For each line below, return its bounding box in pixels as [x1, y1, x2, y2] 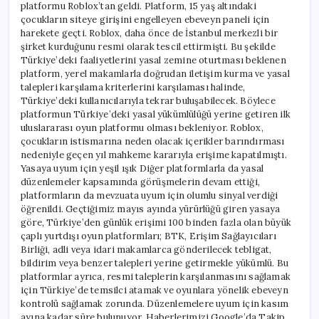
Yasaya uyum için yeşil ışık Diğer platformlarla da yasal [21, 162, 264, 174]
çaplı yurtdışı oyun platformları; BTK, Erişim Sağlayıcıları [21, 229, 276, 242]
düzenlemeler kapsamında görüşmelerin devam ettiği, [21, 175, 260, 188]
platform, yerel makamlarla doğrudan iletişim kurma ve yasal [21, 67, 290, 80]
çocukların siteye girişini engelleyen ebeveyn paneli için [21, 13, 270, 26]
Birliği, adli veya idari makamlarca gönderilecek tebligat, [21, 243, 272, 256]
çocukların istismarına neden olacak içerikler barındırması [21, 135, 285, 147]
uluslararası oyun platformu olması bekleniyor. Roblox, [21, 121, 263, 134]
